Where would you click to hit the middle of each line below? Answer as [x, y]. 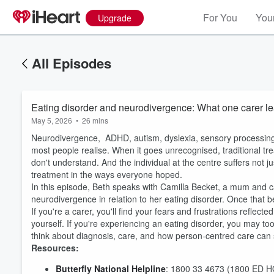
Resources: [55, 248]
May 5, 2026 [52, 120]
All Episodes [72, 63]
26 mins [95, 120]
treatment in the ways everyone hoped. [107, 174]
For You [220, 17]
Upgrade [115, 18]
